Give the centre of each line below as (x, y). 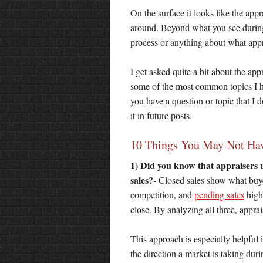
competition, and (162, 195)
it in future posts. (161, 116)
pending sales (219, 195)
